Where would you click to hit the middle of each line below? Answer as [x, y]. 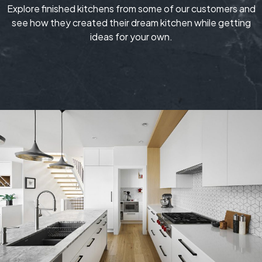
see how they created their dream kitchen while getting [131, 23]
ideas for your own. [131, 37]
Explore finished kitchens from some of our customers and [131, 9]
